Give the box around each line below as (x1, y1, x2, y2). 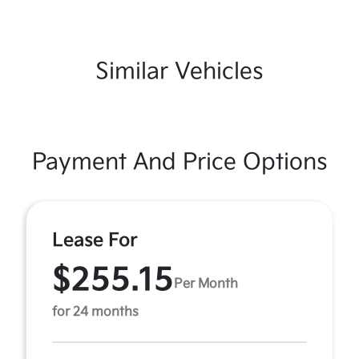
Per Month (174, 276, 238, 292)
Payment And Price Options (31, 149, 328, 175)
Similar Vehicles (95, 58, 264, 85)
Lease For (52, 229, 138, 252)
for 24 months (52, 305, 139, 320)
